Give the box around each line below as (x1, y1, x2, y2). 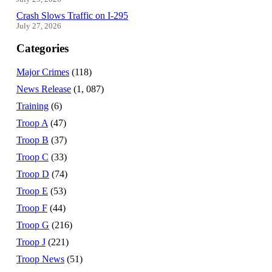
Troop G (16, 220, 49, 231)
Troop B (16, 135, 49, 146)
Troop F (16, 203, 47, 214)
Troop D (16, 169, 49, 180)
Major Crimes (16, 67, 69, 78)
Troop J (16, 237, 46, 248)
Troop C (16, 152, 49, 163)
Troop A (16, 118, 48, 129)
